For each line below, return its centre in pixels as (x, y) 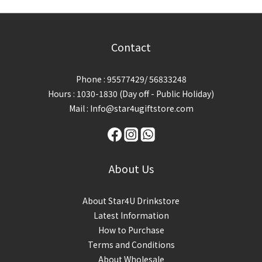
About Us (131, 168)
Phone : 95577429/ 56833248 (131, 79)
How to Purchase (131, 230)
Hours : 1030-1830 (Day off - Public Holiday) (131, 94)
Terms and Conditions (131, 244)
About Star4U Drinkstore (131, 201)
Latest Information (131, 215)
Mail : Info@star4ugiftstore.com (131, 108)
